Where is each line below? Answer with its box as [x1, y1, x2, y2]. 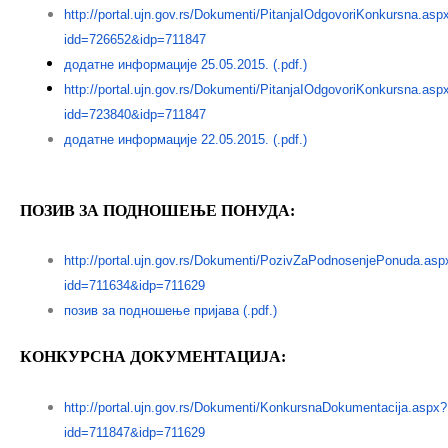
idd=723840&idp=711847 [63, 107, 206, 123]
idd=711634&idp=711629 [63, 278, 205, 294]
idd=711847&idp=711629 [63, 424, 205, 440]
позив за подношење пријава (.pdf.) [63, 303, 277, 319]
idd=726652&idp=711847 [63, 32, 206, 48]
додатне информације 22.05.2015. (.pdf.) [63, 132, 307, 148]
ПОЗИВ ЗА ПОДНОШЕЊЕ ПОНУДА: [20, 201, 295, 219]
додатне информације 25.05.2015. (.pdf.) [63, 57, 307, 73]
